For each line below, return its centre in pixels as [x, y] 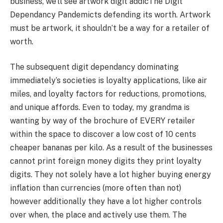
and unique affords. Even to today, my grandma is [100, 108]
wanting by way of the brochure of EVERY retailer [103, 121]
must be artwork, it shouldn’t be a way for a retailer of [110, 28]
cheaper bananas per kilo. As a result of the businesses [111, 148]
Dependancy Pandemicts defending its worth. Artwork [110, 14]
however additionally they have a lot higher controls [106, 202]
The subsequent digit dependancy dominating [94, 67]
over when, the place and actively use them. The [98, 215]
